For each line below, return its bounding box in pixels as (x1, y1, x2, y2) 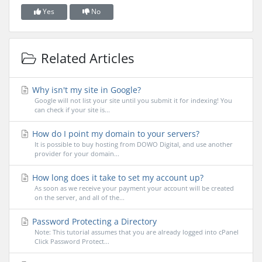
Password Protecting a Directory (30, 216, 157, 227)
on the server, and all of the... (34, 193, 125, 202)
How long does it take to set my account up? (30, 172, 204, 184)
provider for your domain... (34, 149, 119, 158)
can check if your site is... (34, 105, 110, 115)
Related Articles (37, 49, 134, 67)
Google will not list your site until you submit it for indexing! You (34, 96, 232, 105)
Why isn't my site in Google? (30, 84, 141, 96)
